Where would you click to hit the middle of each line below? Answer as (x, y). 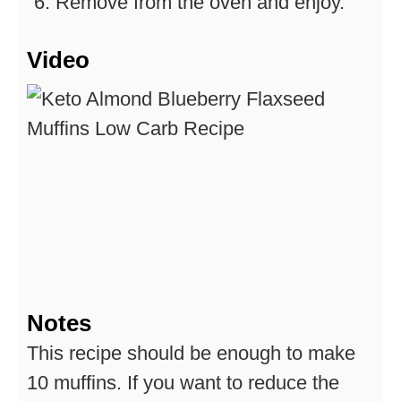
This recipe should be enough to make (191, 354)
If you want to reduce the (233, 383)
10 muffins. (77, 383)
